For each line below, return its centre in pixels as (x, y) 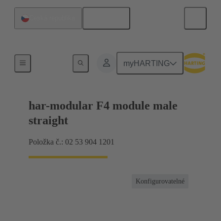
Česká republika (52, 18)
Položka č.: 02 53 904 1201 (72, 142)
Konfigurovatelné (160, 182)
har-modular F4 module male (103, 106)
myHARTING (147, 63)
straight (48, 121)
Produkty (51, 61)
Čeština (110, 18)
